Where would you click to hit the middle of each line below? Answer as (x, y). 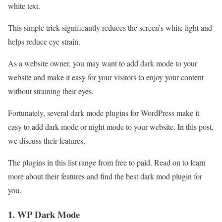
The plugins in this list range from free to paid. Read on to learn (107, 162)
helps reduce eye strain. (44, 41)
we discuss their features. (47, 140)
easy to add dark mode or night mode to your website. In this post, (111, 126)
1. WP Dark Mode (44, 214)
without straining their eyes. (51, 91)
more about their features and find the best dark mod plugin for (105, 176)
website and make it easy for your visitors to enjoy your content (106, 77)
